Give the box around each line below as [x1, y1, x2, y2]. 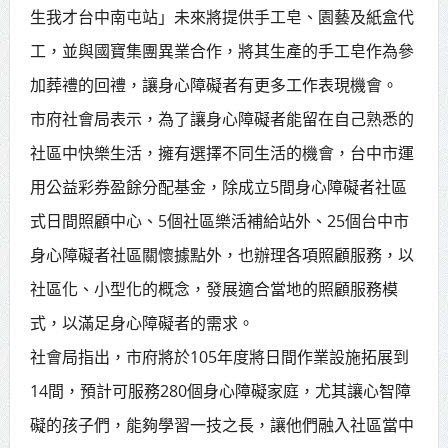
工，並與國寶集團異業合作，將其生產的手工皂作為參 [29, 39, 414, 62]
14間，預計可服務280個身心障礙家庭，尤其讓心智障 [29, 379, 411, 402]
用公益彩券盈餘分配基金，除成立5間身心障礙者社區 [29, 175, 407, 198]
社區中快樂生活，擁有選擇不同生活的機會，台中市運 [29, 141, 414, 164]
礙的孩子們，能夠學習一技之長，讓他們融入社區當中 [29, 413, 414, 436]
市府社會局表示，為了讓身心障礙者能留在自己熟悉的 [29, 107, 414, 130]
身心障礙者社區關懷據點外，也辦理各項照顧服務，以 [29, 243, 414, 266]
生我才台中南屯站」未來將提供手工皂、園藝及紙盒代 [29, 5, 414, 28]
